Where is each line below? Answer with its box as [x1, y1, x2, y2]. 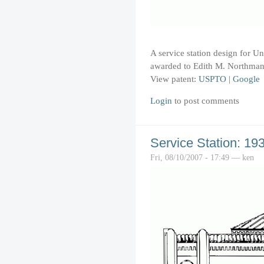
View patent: [150, 74, 199, 84]
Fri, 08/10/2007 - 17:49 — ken [150, 152, 254, 162]
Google [233, 74, 260, 84]
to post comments [172, 95, 239, 105]
